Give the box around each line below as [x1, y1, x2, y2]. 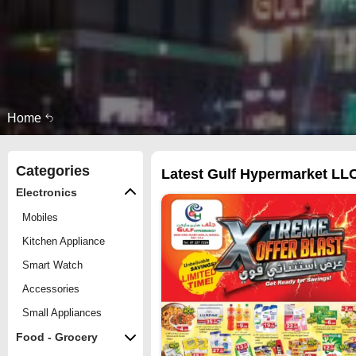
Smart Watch [22, 258, 83, 271]
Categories [16, 163, 90, 179]
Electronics [16, 186, 77, 199]
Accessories [22, 282, 79, 295]
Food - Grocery [16, 331, 98, 343]
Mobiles [22, 211, 58, 223]
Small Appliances [22, 306, 102, 319]
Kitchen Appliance [22, 234, 105, 247]
